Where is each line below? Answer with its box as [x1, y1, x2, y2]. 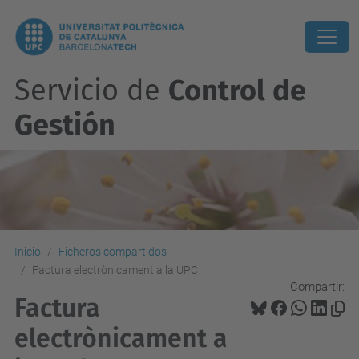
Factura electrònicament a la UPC [32, 264, 198, 276]
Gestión [14, 107, 115, 143]
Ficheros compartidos [58, 245, 167, 258]
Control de [168, 73, 306, 108]
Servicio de [14, 73, 168, 108]
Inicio [14, 245, 41, 258]
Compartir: [290, 279, 345, 294]
